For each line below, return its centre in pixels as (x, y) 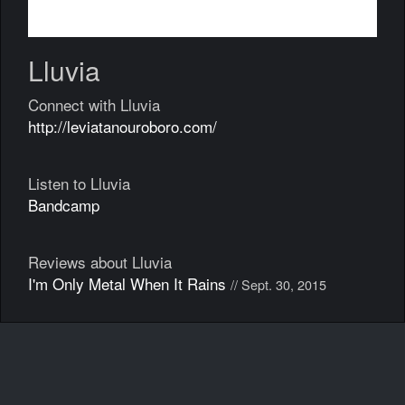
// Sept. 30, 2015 (278, 284)
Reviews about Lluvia (100, 262)
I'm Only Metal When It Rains (127, 283)
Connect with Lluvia (94, 104)
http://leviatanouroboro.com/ (122, 126)
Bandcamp (64, 205)
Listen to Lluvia (79, 183)
